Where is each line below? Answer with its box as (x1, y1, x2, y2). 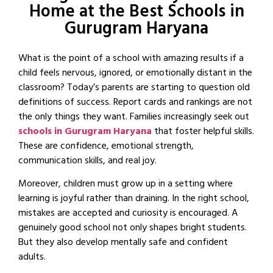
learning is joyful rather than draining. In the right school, (18, 190, 249, 209)
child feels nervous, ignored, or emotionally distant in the (18, 65, 252, 83)
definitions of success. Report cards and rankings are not (18, 94, 252, 112)
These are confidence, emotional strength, (18, 138, 194, 156)
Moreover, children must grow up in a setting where (18, 175, 233, 194)
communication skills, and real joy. (18, 152, 157, 171)
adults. (18, 249, 46, 268)
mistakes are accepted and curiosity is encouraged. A (18, 205, 238, 224)
